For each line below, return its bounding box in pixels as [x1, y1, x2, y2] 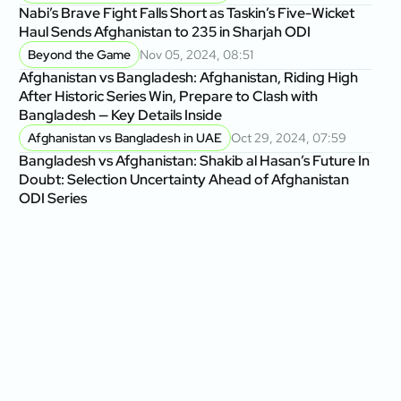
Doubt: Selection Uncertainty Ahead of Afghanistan [19, 170, 350, 189]
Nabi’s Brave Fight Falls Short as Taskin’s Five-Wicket [19, 4, 355, 22]
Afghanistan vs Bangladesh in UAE [28, 130, 223, 146]
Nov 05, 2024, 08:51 [140, 47, 254, 63]
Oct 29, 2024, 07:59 [231, 130, 347, 146]
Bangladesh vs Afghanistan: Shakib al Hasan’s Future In [19, 151, 371, 170]
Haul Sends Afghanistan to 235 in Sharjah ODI [19, 22, 311, 41]
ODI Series [19, 189, 88, 208]
